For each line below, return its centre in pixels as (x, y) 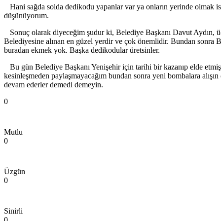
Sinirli (13, 211)
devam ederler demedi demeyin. (55, 85)
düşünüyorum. (26, 16)
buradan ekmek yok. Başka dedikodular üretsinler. (82, 50)
